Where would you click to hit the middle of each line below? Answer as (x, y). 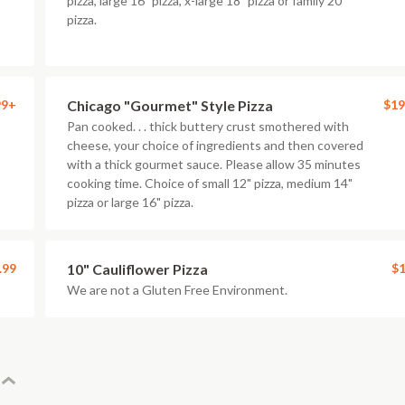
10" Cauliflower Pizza (137, 269)
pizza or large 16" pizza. (130, 202)
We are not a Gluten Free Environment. (177, 290)
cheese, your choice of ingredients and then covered (215, 145)
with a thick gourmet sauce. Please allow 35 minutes (214, 164)
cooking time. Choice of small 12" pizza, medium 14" (210, 183)
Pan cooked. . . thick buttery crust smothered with (208, 126)
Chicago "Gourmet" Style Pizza (170, 105)
